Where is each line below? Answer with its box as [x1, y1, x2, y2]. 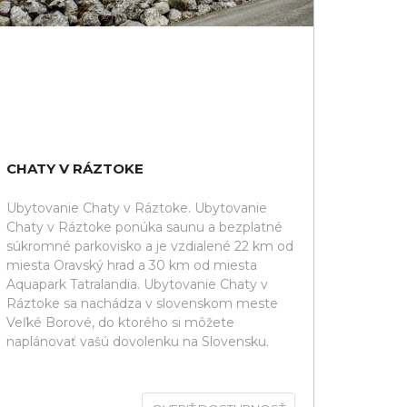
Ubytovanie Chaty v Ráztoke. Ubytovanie [6, 200, 267, 216]
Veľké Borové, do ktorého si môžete [6, 314, 234, 331]
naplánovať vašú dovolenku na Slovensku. [6, 333, 269, 350]
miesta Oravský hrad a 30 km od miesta [6, 257, 257, 273]
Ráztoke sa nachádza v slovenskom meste [6, 295, 278, 312]
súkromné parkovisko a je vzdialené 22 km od [6, 238, 293, 254]
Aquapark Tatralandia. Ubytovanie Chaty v [6, 276, 268, 293]
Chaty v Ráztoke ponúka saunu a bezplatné [6, 219, 283, 235]
